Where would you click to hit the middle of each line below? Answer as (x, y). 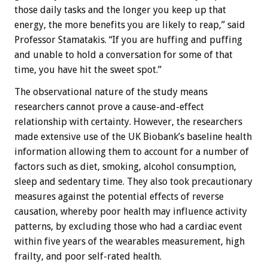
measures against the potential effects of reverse (119, 197)
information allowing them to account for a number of (132, 152)
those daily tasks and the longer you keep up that (120, 10)
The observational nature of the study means (111, 92)
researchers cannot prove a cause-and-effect (109, 107)
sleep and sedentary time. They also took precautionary (133, 182)
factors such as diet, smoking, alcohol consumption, (125, 167)
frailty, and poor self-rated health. (88, 257)
